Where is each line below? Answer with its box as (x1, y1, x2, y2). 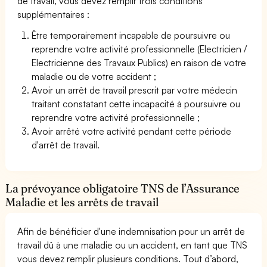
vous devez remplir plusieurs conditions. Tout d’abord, (17, 252, 239, 265)
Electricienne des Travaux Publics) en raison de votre (32, 56, 247, 69)
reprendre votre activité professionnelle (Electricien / (32, 42, 247, 55)
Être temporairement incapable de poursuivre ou (32, 29, 231, 41)
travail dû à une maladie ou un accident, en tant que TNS (17, 238, 248, 251)
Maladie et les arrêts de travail (5, 194, 159, 209)
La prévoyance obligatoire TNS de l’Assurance (5, 181, 240, 195)
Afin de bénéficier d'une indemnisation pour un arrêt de (17, 225, 246, 237)
